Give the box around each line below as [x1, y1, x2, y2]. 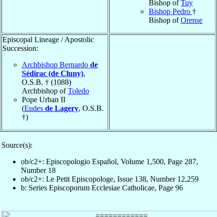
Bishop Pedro [149, 7, 192, 15]
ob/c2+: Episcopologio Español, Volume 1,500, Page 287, [21, 157, 198, 166]
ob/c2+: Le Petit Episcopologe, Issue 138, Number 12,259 [21, 174, 199, 183]
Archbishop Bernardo [22, 60, 90, 69]
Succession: [2, 44, 38, 52]
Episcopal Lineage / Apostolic [2, 35, 94, 44]
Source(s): [1, 140, 32, 149]
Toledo [68, 86, 89, 95]
